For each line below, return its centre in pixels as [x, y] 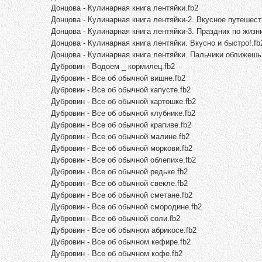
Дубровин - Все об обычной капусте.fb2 [121, 89]
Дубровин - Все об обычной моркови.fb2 [122, 148]
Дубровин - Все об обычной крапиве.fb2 [121, 125]
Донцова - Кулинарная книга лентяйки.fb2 [125, 8]
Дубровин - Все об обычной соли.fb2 [116, 218]
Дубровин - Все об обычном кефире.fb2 [121, 242]
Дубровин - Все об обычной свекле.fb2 [119, 183]
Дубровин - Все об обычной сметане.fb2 [122, 195]
